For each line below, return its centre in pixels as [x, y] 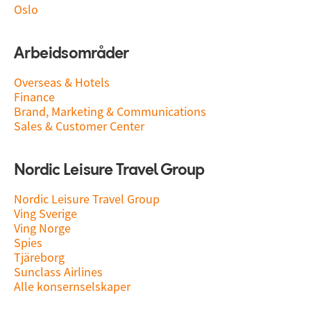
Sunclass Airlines [58, 272]
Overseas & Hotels [62, 82]
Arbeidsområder [72, 54]
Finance [34, 97]
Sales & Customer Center [79, 126]
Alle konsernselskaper [72, 286]
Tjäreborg [39, 257]
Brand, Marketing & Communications [110, 111]
